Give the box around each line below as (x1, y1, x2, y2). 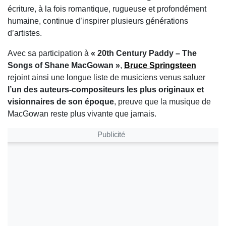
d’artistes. (8, 29, 42, 38)
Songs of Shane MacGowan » (8, 61, 120, 70)
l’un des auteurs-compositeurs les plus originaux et (8, 85, 204, 94)
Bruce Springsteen (124, 61, 196, 70)
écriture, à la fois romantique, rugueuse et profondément (8, 5, 206, 14)
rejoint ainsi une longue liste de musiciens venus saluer (8, 73, 205, 82)
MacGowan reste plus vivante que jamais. (8, 109, 156, 119)
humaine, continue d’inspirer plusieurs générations (8, 17, 188, 26)
